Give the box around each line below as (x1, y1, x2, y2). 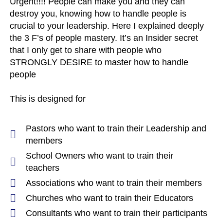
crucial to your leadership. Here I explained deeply (10, 21, 204, 31)
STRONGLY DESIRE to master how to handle (10, 57, 188, 67)
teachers (25, 163, 59, 173)
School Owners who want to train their (25, 151, 173, 161)
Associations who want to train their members (25, 178, 202, 188)
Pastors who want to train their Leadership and (25, 124, 206, 133)
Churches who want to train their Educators (25, 193, 193, 203)
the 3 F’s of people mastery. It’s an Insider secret (10, 33, 198, 43)
